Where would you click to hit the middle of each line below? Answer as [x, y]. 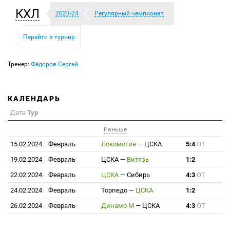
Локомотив [119, 144]
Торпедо [114, 190]
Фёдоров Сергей [54, 64]
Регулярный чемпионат [129, 13]
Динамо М [118, 206]
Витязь [138, 159]
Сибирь [138, 175]
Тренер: [19, 64]
